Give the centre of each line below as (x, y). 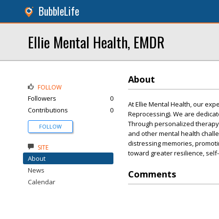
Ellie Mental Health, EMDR (96, 42)
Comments (152, 174)
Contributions (48, 110)
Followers (42, 98)
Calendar (42, 182)
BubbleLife (59, 11)
